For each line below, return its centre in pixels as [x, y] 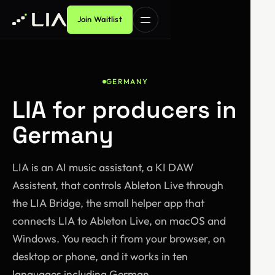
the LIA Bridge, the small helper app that [108, 203]
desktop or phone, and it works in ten [100, 256]
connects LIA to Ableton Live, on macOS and [119, 221]
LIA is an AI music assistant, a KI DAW [103, 167]
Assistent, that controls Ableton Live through [118, 185]
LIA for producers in [125, 110]
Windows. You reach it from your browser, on [119, 238]
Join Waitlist [100, 19]
